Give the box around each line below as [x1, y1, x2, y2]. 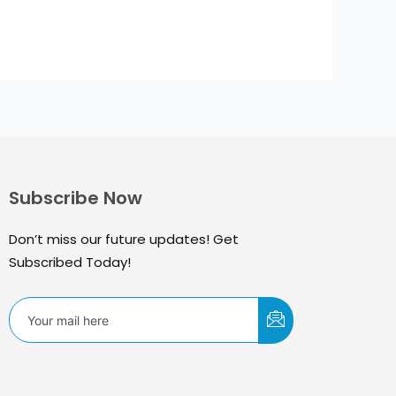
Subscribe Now [9, 186, 143, 211]
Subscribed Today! [9, 253, 132, 272]
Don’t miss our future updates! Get [9, 230, 240, 249]
